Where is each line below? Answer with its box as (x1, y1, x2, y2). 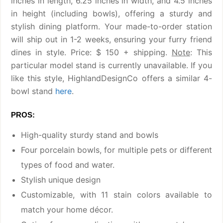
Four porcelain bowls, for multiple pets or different (21, 145, 212, 155)
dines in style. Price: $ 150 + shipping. (11, 47, 172, 58)
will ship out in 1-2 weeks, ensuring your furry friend (11, 34, 212, 45)
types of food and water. (21, 160, 115, 170)
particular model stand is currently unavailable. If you (11, 60, 212, 71)
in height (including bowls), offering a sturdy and (11, 8, 212, 19)
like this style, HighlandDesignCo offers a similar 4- (11, 73, 212, 84)
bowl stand (11, 86, 56, 97)
